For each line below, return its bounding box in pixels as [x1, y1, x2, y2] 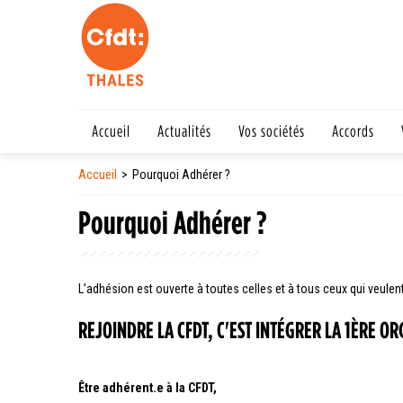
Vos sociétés [238, 121, 305, 139]
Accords [332, 121, 374, 139]
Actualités [157, 121, 211, 139]
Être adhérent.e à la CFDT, [78, 381, 217, 395]
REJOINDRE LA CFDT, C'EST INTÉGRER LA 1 [78, 317, 351, 342]
